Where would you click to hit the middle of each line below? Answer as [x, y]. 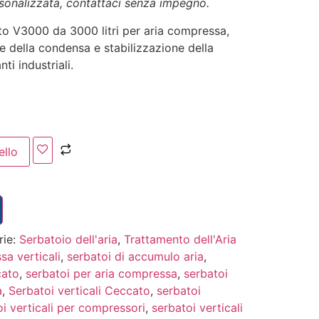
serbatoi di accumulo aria [135, 256]
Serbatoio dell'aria [68, 239]
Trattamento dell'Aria [180, 239]
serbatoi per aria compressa [101, 273]
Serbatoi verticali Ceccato [79, 290]
